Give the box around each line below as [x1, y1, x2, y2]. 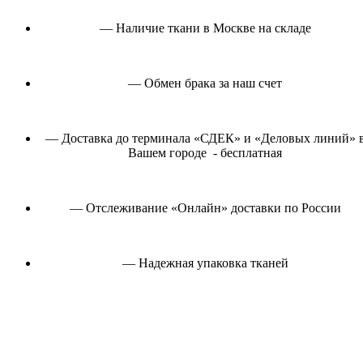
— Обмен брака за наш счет [128, 75, 282, 90]
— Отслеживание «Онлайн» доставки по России [69, 200, 341, 215]
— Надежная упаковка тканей [122, 255, 288, 270]
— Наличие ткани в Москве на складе [99, 20, 311, 35]
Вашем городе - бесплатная [128, 145, 282, 160]
